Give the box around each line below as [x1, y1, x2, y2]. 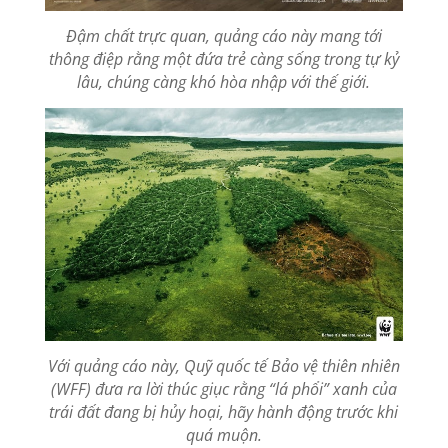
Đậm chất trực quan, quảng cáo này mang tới [65, 24, 382, 47]
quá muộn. [185, 423, 262, 446]
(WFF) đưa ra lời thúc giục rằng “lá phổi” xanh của [50, 377, 397, 400]
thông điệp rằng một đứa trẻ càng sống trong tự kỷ [48, 47, 399, 70]
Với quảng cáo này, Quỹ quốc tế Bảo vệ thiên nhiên [47, 354, 400, 377]
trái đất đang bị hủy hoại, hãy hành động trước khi [49, 400, 399, 423]
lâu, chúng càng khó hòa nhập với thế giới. [77, 70, 371, 93]
